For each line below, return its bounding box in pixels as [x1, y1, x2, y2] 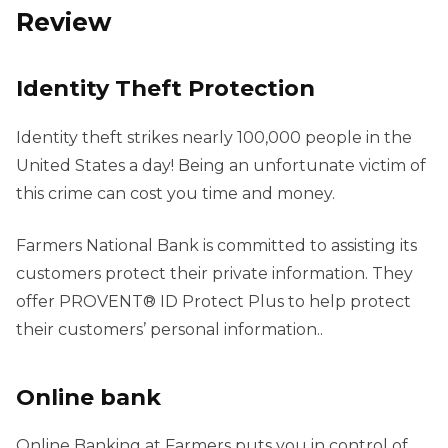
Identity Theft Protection [16, 74, 315, 103]
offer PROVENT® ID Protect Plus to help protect [16, 291, 411, 311]
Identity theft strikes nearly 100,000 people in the [16, 127, 412, 147]
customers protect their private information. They [16, 263, 413, 283]
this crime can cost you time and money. [16, 183, 335, 203]
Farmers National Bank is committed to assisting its [16, 235, 417, 255]
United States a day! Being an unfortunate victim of [16, 155, 426, 175]
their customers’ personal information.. [16, 319, 323, 339]
